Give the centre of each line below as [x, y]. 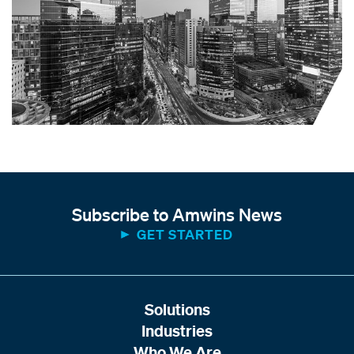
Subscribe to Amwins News [177, 214]
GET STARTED [185, 234]
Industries [177, 330]
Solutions [177, 309]
